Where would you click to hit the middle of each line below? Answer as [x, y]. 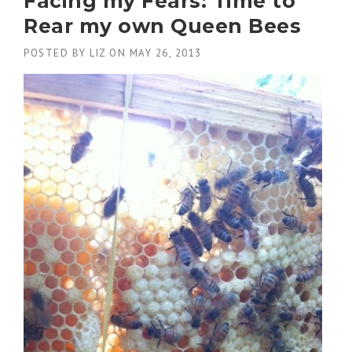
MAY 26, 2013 [165, 53]
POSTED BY [57, 53]
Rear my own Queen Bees [162, 26]
